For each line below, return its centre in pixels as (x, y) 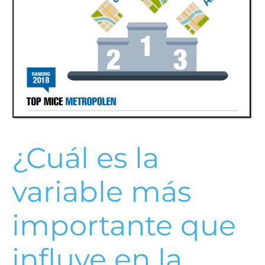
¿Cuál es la (85, 158)
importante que (124, 225)
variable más (101, 191)
